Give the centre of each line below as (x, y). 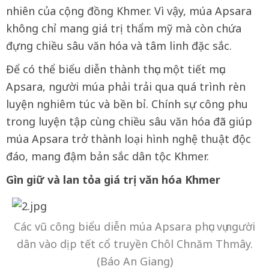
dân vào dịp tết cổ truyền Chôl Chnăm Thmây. (134, 244)
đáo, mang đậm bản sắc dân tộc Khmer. (107, 156)
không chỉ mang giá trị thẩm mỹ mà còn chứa (124, 28)
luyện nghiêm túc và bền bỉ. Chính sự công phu (127, 104)
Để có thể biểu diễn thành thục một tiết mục (115, 69)
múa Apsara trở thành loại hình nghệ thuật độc (128, 139)
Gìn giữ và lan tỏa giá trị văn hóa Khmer (113, 180)
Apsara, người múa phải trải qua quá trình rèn (126, 86)
